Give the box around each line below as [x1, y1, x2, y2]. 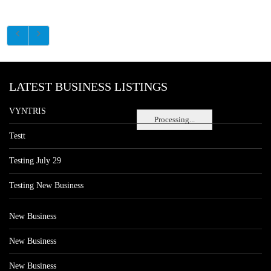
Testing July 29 [9, 156, 61, 165]
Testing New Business [9, 181, 83, 190]
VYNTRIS [9, 106, 46, 116]
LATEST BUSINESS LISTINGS [9, 80, 168, 93]
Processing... [154, 114, 195, 124]
